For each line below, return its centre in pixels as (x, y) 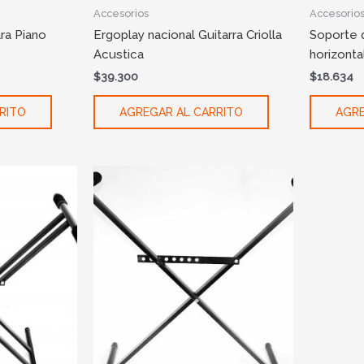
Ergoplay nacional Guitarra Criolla (187, 35)
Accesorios (121, 13)
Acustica (118, 54)
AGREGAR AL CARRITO (181, 113)
